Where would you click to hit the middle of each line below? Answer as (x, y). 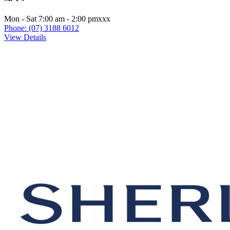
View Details (25, 37)
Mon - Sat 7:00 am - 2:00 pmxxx (57, 19)
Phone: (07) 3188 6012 (42, 28)
